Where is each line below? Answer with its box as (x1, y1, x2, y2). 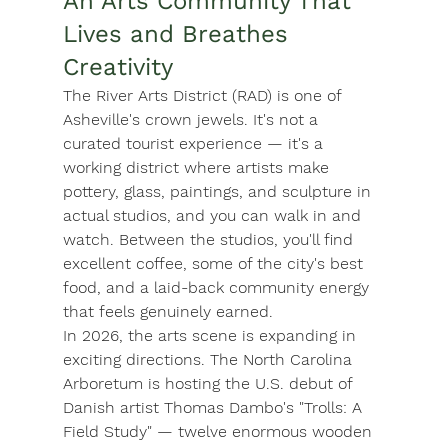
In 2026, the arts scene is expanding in (62, 326, 361, 346)
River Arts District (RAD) (95, 86, 272, 106)
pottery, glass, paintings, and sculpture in (62, 182, 376, 202)
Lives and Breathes (62, 20, 296, 49)
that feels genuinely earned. (62, 302, 273, 322)
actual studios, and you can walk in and (62, 206, 366, 226)
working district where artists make (62, 158, 334, 178)
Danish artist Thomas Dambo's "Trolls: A (62, 398, 367, 418)
